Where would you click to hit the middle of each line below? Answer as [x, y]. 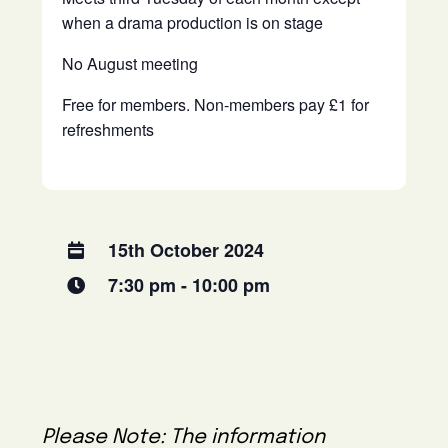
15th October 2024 [184, 249]
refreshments [108, 129]
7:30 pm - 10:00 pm [189, 284]
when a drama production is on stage [193, 22]
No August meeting [130, 63]
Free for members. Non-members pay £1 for [216, 104]
